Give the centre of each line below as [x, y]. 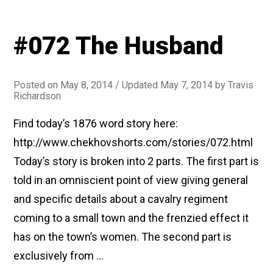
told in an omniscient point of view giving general [131, 180]
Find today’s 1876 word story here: [96, 123]
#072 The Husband [119, 46]
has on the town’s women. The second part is [123, 237]
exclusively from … [59, 256]
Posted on [37, 85]
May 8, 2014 [87, 85]
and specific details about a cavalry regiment [121, 199]
